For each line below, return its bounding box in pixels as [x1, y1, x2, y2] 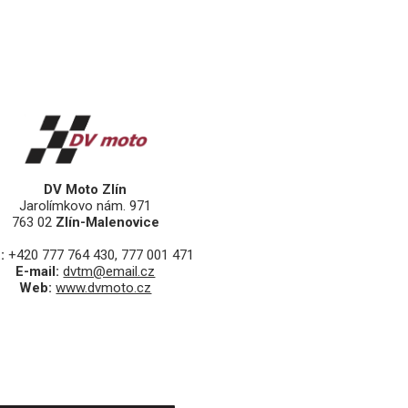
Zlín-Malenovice [55, 214, 159, 231]
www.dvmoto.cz [56, 280, 152, 297]
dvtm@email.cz [63, 263, 156, 280]
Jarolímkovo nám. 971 [19, 198, 152, 215]
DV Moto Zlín [44, 181, 127, 199]
